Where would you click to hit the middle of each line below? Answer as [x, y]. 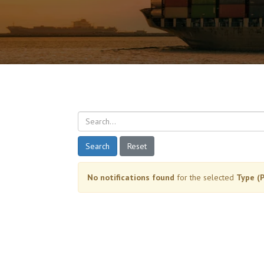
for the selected [205, 177]
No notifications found [131, 177]
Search [98, 146]
